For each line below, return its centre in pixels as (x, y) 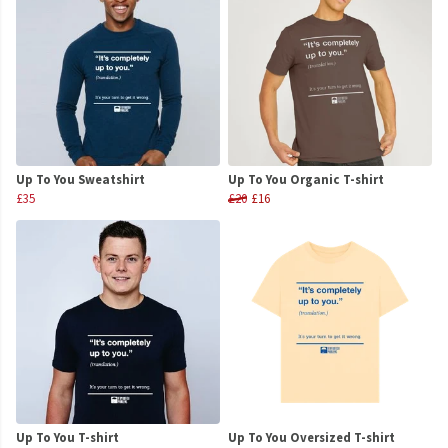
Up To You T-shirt (67, 437)
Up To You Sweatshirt (80, 179)
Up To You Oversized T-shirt (311, 437)
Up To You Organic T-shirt (306, 179)
